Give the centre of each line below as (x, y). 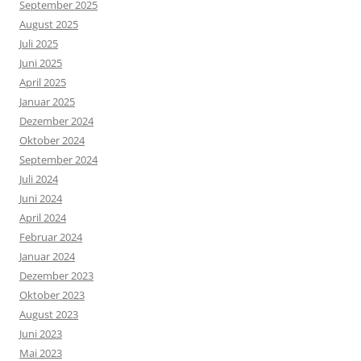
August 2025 (49, 25)
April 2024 (43, 218)
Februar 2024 (51, 237)
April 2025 (43, 83)
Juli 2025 (39, 44)
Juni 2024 (41, 199)
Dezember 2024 (56, 121)
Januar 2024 (47, 257)
